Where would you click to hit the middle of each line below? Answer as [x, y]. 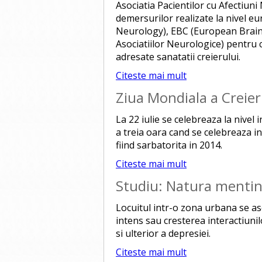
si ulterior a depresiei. [166, 233]
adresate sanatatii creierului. [178, 57]
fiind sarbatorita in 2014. [169, 145]
